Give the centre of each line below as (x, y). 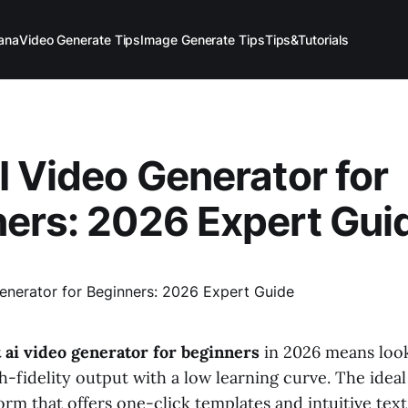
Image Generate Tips (203, 39)
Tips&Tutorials (306, 39)
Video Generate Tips (80, 39)
